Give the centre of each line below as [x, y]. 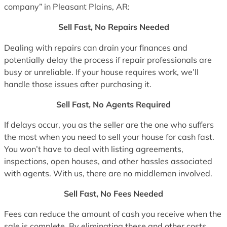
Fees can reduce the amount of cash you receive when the [113, 214]
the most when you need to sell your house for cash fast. [109, 137]
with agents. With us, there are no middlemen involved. [108, 173]
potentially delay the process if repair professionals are [108, 60]
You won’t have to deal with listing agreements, [94, 149]
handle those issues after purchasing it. [78, 84]
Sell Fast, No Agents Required [113, 104]
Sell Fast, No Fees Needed [113, 194]
